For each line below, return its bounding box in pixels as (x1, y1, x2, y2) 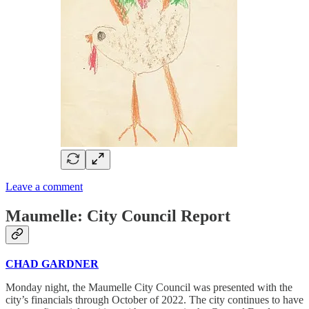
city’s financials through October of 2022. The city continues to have (6, 294, 303, 306)
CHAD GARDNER (6, 258, 99, 270)
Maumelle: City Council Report (6, 207, 230, 226)
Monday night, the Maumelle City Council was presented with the (6, 281, 292, 294)
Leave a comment (6, 181, 83, 193)
